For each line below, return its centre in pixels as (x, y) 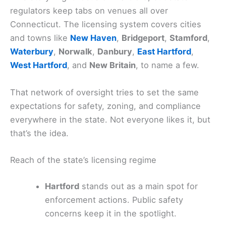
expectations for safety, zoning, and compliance (105, 106)
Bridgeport (143, 38)
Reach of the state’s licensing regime (83, 160)
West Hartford (39, 65)
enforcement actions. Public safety (114, 200)
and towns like (40, 38)
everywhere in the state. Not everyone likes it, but (110, 119)
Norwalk (75, 52)
